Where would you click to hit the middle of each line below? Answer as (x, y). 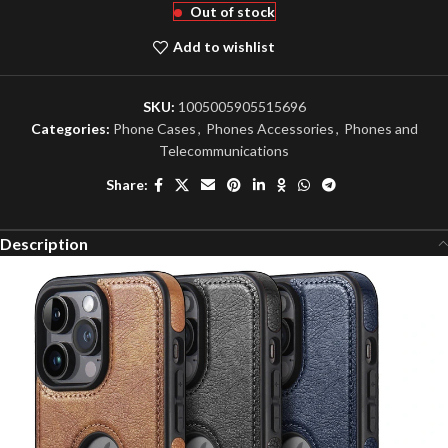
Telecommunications (224, 150)
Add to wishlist (223, 47)
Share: (127, 185)
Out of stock (232, 11)
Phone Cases (154, 128)
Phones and (380, 128)
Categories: (70, 128)
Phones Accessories (269, 128)
